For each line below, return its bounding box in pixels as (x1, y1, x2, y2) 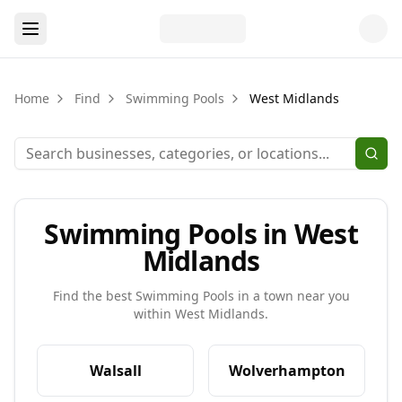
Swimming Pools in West (44, 215, 358, 252)
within (134, 305, 175, 322)
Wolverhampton (228, 361, 345, 380)
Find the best (52, 287, 135, 304)
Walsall (89, 361, 142, 380)
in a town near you (233, 287, 350, 304)
